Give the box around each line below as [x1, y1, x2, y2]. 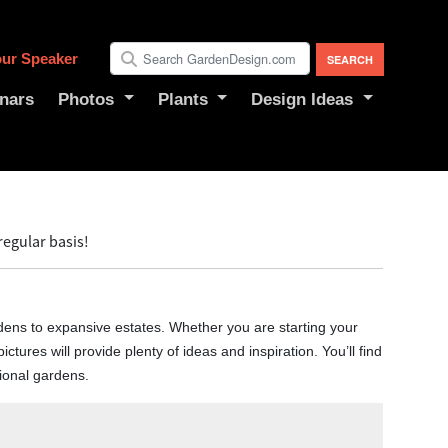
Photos [58, 89, 115, 109]
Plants [157, 89, 208, 109]
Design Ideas [251, 89, 354, 109]
